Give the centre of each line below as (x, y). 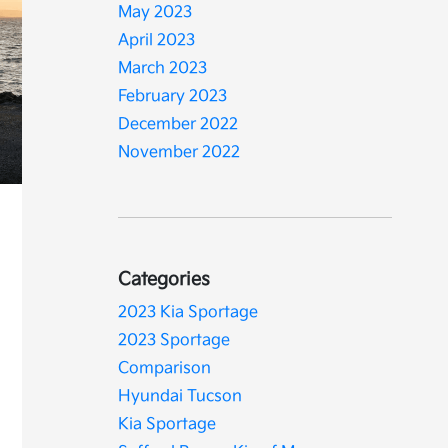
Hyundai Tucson (180, 396)
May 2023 (155, 12)
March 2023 (163, 68)
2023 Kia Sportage (188, 312)
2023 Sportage (174, 340)
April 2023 (157, 40)
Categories (164, 279)
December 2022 (178, 124)
